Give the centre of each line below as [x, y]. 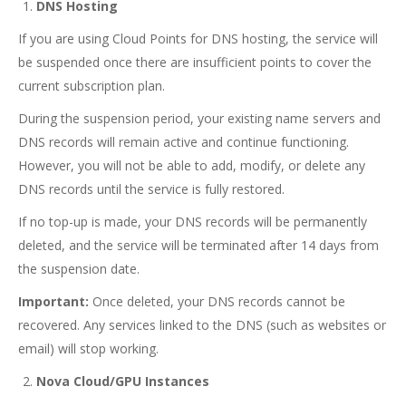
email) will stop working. [88, 348]
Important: [53, 301]
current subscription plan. [92, 86]
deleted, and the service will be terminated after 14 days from [198, 245]
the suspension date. [79, 269]
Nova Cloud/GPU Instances [125, 381]
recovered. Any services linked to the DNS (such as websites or [202, 325]
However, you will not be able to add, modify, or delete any [192, 165]
